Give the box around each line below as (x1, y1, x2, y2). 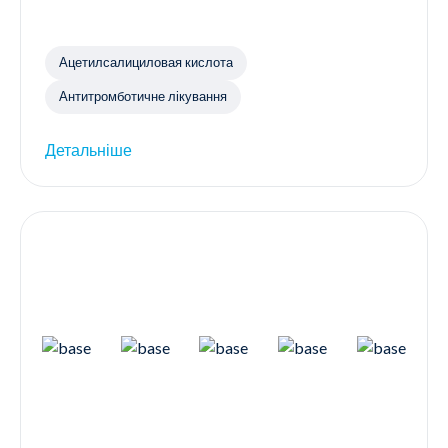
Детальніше (45, 139, 132, 159)
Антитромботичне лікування (59, 87, 227, 104)
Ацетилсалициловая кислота (59, 54, 233, 71)
